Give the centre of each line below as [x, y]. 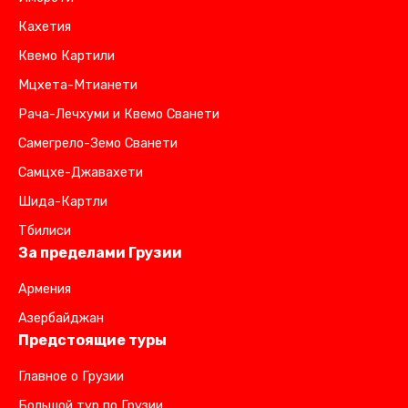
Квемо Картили [66, 56]
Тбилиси [45, 230]
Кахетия [45, 26]
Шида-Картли [63, 201]
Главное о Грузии [71, 376]
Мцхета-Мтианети [78, 85]
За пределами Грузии [100, 252]
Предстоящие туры [92, 340]
